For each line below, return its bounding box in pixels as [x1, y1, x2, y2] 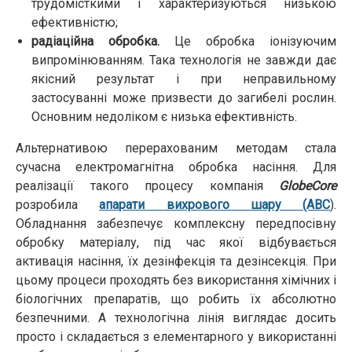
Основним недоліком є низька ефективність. [31, 109, 297, 125]
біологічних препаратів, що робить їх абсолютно [16, 291, 336, 307]
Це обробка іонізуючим [159, 34, 336, 49]
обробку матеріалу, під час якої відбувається [16, 235, 336, 251]
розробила [16, 197, 100, 213]
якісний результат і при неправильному [31, 71, 336, 87]
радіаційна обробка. [31, 34, 159, 49]
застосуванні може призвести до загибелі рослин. [31, 90, 336, 106]
